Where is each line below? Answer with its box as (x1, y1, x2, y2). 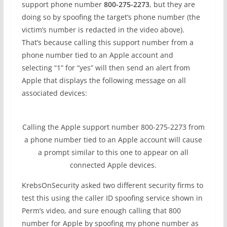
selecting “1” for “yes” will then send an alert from (21, 63, 190, 72)
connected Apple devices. (70, 160, 157, 170)
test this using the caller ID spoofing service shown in (21, 193, 203, 203)
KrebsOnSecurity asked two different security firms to (21, 180, 203, 190)
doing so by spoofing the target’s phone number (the (21, 12, 200, 22)
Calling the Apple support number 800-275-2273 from (22, 122, 205, 132)
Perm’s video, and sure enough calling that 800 (21, 206, 181, 215)
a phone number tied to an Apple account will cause (24, 135, 203, 144)
